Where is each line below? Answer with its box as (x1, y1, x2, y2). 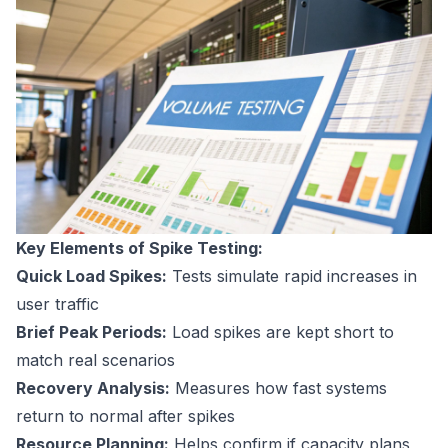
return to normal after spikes (16, 406, 235, 427)
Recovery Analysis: (16, 378, 170, 399)
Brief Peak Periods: (16, 322, 167, 343)
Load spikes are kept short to (167, 322, 394, 343)
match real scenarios (16, 350, 175, 371)
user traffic (16, 294, 99, 315)
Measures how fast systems (170, 378, 387, 399)
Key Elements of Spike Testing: (16, 238, 263, 259)
